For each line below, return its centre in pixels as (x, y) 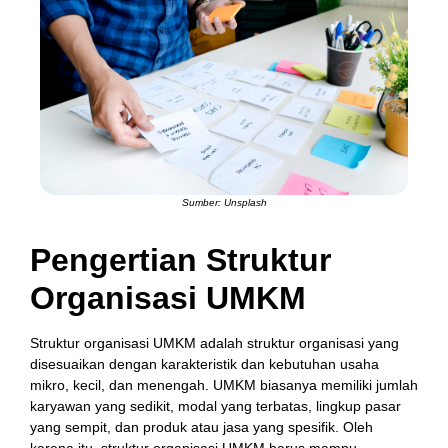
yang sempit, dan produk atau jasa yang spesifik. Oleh (201, 426)
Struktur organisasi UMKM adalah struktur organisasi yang (214, 342)
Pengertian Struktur (180, 259)
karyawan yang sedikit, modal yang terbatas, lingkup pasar (215, 405)
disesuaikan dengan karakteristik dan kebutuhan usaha (204, 363)
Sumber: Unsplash (224, 202)
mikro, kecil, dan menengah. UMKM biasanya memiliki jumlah (224, 384)
